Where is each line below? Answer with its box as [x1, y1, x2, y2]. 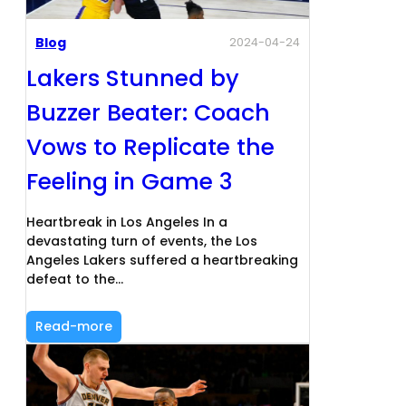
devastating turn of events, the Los [26, 231, 257, 250]
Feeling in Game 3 [26, 165, 233, 198]
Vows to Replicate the [26, 130, 275, 163]
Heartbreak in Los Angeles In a [26, 212, 227, 231]
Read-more [35, 316, 112, 335]
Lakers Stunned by [26, 62, 239, 94]
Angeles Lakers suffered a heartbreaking [26, 250, 298, 269]
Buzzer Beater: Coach [26, 96, 270, 129]
